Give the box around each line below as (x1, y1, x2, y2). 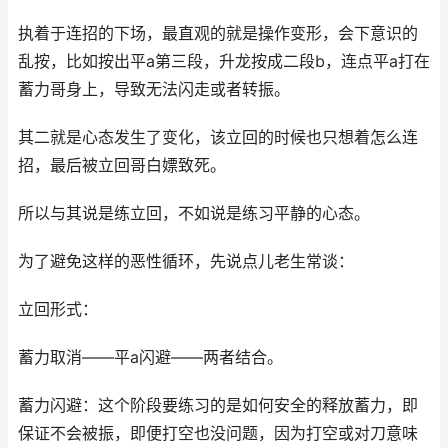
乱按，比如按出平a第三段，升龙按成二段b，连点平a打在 (18, 51, 430, 71)
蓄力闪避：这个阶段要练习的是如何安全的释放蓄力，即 (18, 395, 418, 415)
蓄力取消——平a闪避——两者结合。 (18, 347, 283, 367)
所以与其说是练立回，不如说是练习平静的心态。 (18, 203, 370, 223)
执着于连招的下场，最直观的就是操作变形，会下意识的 (18, 23, 418, 43)
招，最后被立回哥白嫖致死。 (18, 155, 226, 175)
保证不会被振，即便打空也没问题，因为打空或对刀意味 (18, 423, 418, 443)
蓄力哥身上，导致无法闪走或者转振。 (18, 79, 290, 99)
